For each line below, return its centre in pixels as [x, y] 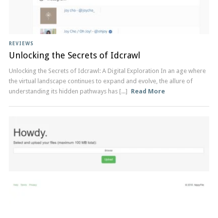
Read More [148, 91]
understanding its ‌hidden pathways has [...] [69, 91]
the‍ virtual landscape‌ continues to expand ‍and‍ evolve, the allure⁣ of [100, 81]
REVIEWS [21, 44]
